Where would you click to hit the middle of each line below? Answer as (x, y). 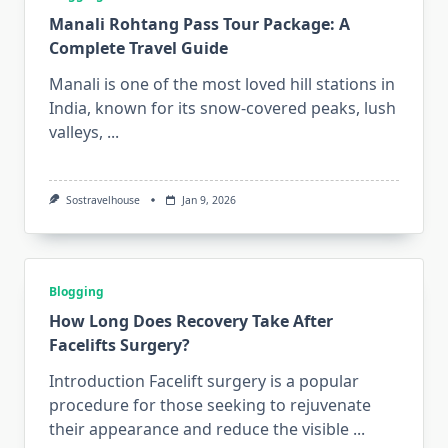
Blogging (76, 292)
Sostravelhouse (102, 200)
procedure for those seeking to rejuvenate (210, 405)
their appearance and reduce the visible (199, 429)
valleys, (76, 132)
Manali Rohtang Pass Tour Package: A (199, 24)
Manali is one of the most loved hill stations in (222, 84)
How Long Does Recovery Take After (191, 321)
